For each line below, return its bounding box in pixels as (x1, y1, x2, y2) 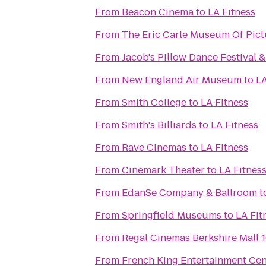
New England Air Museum (122, 73, 242, 87)
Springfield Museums (122, 208, 221, 222)
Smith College (122, 96, 186, 109)
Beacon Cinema (122, 5, 194, 19)
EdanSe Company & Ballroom (122, 186, 257, 199)
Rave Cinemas (122, 141, 186, 154)
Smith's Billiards (122, 118, 197, 132)
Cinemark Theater (122, 163, 205, 177)
